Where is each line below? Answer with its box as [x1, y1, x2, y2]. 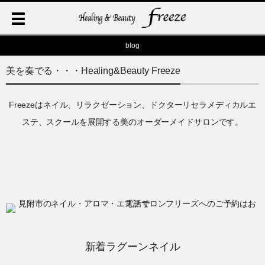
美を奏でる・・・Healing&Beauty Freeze [6, 66, 180, 76]
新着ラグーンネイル [85, 240, 180, 253]
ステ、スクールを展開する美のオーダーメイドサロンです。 [21, 117, 244, 127]
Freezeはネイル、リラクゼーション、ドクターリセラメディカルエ [8, 100, 257, 109]
